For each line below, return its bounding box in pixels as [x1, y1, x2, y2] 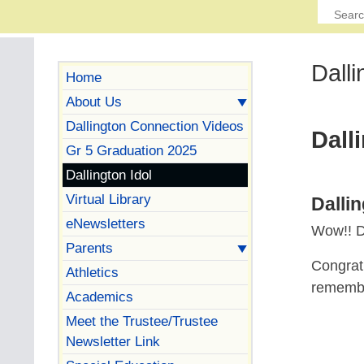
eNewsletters [65, 214, 145, 232]
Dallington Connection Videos [65, 117, 244, 134]
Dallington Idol [65, 166, 152, 183]
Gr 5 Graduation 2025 [65, 141, 197, 158]
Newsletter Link [65, 332, 160, 349]
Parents [65, 240, 113, 256]
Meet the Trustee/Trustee [65, 312, 218, 329]
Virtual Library [65, 190, 151, 207]
